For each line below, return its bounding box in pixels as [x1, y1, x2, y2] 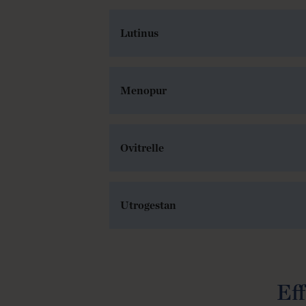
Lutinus [120, 26, 158, 40]
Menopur [120, 83, 167, 97]
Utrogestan [120, 198, 176, 212]
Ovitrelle [120, 141, 164, 154]
